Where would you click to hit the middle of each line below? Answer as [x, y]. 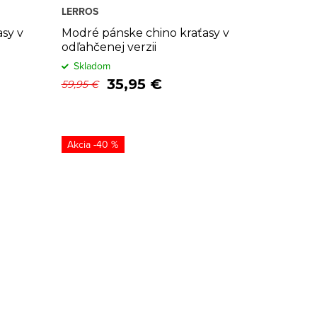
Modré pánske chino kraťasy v [145, 33]
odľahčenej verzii [109, 47]
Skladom [92, 66]
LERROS [80, 11]
